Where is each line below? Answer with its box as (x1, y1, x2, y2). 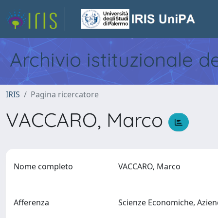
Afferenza (14, 197, 49, 208)
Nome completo (14, 161, 73, 172)
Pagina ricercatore (31, 89, 99, 100)
